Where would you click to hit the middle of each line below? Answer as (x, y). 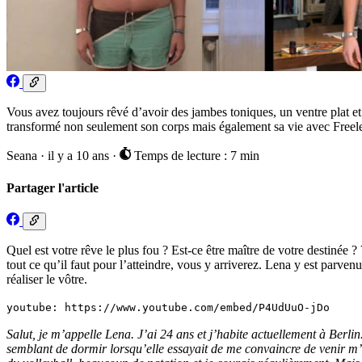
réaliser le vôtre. (47, 280)
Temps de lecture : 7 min (195, 156)
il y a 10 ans (80, 156)
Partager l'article (53, 187)
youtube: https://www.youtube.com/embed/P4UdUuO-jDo (168, 308)
